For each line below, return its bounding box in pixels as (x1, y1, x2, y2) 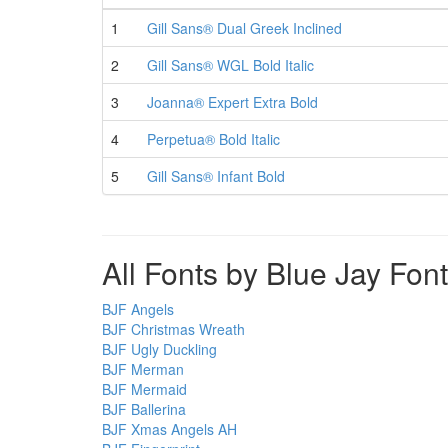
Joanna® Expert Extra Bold (147, 92, 318, 112)
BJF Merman (102, 359, 184, 379)
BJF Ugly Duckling (102, 339, 217, 359)
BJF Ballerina (102, 399, 186, 419)
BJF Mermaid (102, 379, 187, 399)
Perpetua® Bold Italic (147, 129, 280, 149)
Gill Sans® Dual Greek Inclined (147, 18, 342, 38)
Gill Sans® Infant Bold (147, 166, 285, 186)
